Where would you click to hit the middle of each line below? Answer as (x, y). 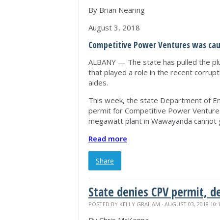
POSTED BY (104, 204)
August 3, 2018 (114, 27)
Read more (108, 138)
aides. (98, 82)
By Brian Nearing (117, 10)
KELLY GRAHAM (140, 204)
